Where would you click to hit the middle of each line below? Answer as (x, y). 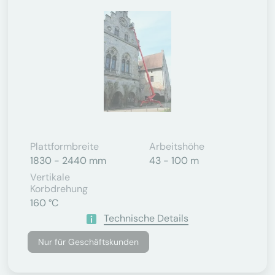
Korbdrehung (59, 189)
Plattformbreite (64, 146)
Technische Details (146, 218)
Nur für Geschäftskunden (88, 242)
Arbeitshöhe (177, 146)
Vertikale (50, 177)
